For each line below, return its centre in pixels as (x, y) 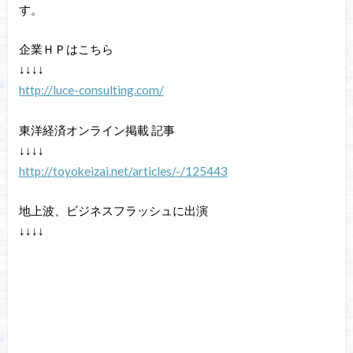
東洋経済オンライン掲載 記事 (97, 130)
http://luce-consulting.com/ (91, 90)
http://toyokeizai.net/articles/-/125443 (123, 171)
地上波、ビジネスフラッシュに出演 (113, 211)
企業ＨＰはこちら (66, 49)
